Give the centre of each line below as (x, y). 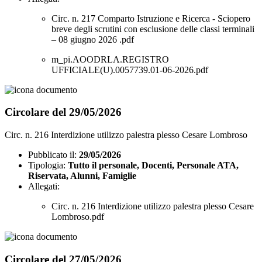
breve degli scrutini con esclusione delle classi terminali (153, 29)
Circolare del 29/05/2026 (63, 112)
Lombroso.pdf (78, 217)
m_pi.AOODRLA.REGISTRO (110, 59)
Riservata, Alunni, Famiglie (82, 176)
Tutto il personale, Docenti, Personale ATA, (153, 166)
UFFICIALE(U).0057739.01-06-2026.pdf (130, 70)
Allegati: (44, 187)
